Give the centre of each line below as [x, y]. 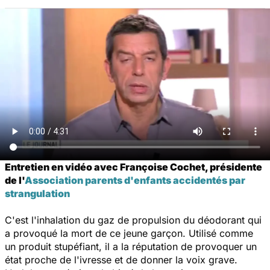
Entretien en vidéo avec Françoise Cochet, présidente [133, 167]
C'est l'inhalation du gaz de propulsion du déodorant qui [133, 220]
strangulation [37, 193]
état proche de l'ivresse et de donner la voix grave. [121, 259]
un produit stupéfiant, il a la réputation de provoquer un [131, 246]
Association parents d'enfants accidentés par [135, 180]
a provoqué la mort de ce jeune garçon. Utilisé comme [129, 233]
